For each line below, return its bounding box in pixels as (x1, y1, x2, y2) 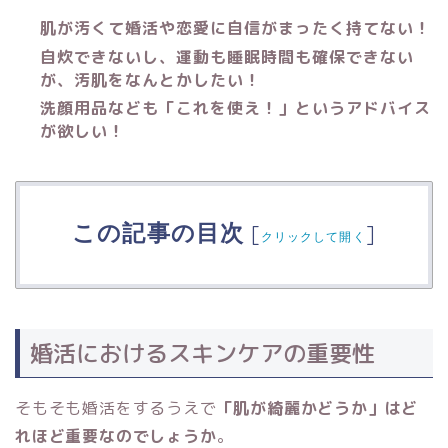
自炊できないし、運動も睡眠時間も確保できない (40, 45, 414, 68)
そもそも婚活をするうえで (15, 396, 217, 419)
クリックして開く (260, 228, 366, 244)
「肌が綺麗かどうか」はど (216, 396, 419, 419)
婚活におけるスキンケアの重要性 (30, 336, 375, 369)
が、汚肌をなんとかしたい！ (40, 68, 261, 91)
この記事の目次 (72, 217, 245, 247)
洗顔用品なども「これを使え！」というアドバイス (40, 97, 431, 120)
